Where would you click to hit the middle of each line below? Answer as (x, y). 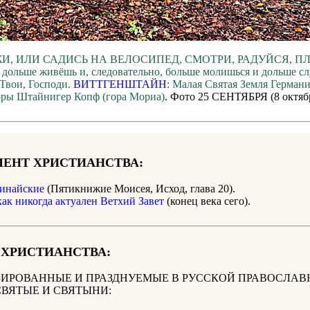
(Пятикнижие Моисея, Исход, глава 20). (140, 189)
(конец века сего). (207, 201)
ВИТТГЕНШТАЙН (120, 84)
